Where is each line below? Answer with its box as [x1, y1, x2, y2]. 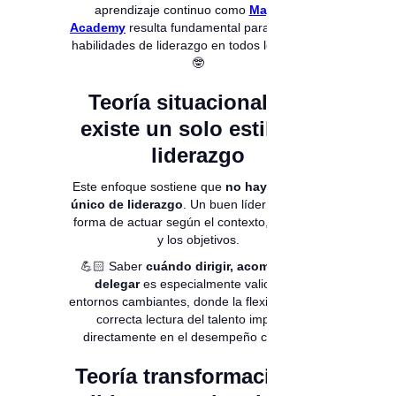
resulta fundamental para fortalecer [129, 20, 326, 35]
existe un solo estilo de [80, 117, 316, 141]
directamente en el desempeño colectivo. [83, 330, 313, 345]
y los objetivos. [156, 232, 240, 247]
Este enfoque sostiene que [72, 179, 225, 194]
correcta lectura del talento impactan [95, 312, 301, 327]
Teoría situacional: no [88, 90, 308, 115]
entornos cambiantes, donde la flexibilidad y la [69, 294, 327, 309]
